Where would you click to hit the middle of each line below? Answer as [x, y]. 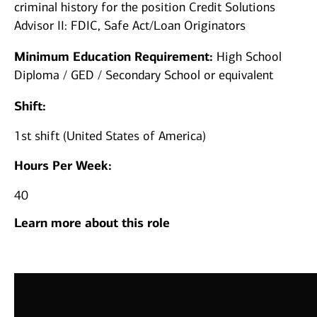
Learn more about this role [92, 223]
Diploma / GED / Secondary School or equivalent [144, 75]
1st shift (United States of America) [110, 136]
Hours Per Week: [65, 166]
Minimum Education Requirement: [115, 57]
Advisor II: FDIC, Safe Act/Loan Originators [130, 26]
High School [249, 57]
